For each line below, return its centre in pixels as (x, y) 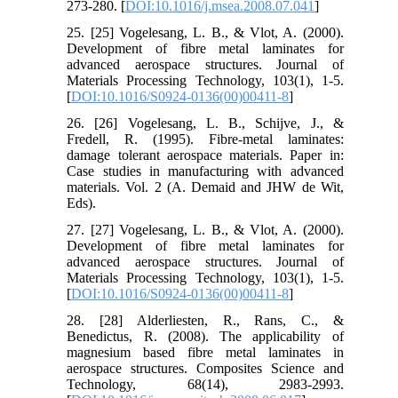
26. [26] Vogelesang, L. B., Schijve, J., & (205, 123)
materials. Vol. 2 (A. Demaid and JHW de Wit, (205, 187)
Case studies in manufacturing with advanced (205, 171)
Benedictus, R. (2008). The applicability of (205, 336)
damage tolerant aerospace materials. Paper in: (205, 155)
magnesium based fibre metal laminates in (205, 352)
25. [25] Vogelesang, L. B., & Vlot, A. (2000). (205, 32)
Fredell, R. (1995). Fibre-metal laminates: (205, 139)
